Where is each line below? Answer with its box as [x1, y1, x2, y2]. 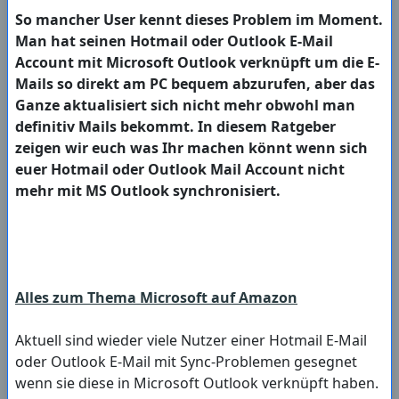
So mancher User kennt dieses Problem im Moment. [15, 10, 383, 30]
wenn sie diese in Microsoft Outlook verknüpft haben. [15, 373, 379, 394]
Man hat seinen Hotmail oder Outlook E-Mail [15, 31, 333, 52]
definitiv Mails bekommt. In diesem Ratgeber [15, 117, 336, 137]
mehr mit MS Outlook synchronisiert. [15, 181, 281, 201]
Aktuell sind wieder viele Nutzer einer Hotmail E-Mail [15, 330, 367, 351]
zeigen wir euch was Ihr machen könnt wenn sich [15, 138, 368, 159]
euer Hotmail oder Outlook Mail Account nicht [15, 159, 345, 180]
